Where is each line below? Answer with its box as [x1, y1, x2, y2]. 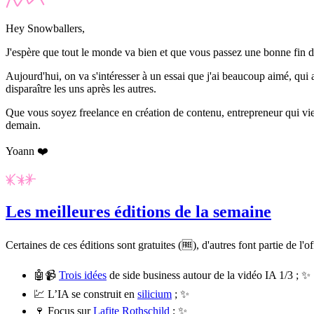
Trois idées [59, 268, 107, 281]
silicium [137, 287, 172, 300]
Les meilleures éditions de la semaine [6, 202, 271, 221]
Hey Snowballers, [6, 22, 85, 34]
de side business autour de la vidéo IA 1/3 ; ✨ [107, 268, 310, 281]
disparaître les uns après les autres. [6, 82, 156, 95]
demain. [6, 118, 41, 131]
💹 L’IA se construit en [34, 287, 137, 300]
